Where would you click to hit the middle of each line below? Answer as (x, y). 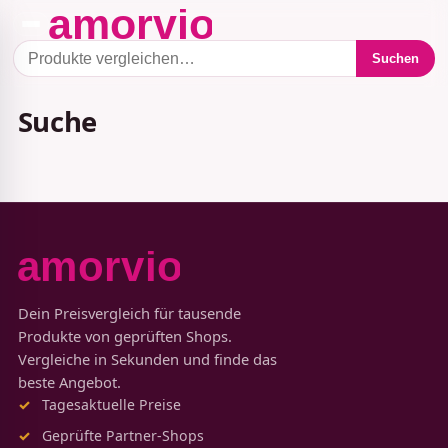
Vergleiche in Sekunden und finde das (147, 359)
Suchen (396, 59)
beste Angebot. (69, 382)
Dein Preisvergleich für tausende (129, 313)
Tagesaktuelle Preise (111, 404)
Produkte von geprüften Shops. (124, 336)
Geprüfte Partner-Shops (122, 435)
